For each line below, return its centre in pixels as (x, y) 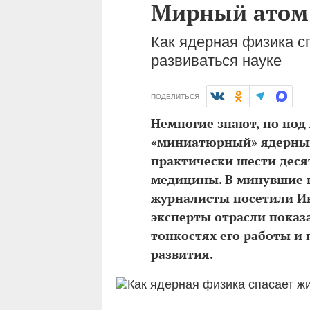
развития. (182, 254)
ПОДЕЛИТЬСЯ (175, 96)
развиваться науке (216, 61)
